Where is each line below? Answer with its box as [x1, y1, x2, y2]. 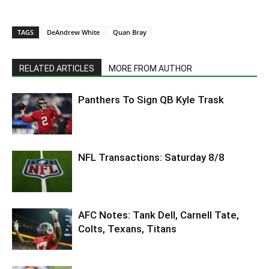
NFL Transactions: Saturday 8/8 [78, 151, 225, 163]
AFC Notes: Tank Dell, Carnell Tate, [78, 208, 239, 221]
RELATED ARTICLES [19, 63, 94, 73]
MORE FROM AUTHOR [109, 63, 192, 73]
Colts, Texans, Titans [78, 222, 177, 235]
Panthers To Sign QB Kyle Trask [78, 93, 224, 106]
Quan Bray [113, 27, 147, 37]
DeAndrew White [47, 27, 100, 37]
